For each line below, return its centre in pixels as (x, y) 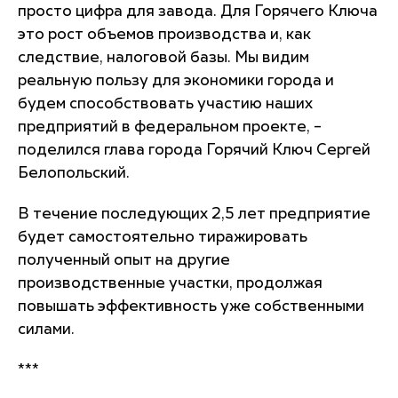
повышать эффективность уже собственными (191, 306)
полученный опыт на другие (124, 260)
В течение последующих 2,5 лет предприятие (194, 214)
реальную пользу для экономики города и (176, 81)
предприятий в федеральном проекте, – (170, 127)
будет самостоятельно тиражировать (163, 237)
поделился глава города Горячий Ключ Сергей (194, 150)
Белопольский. (74, 173)
